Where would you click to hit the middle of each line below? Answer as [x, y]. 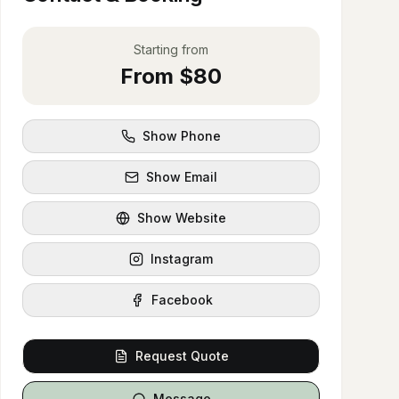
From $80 [171, 76]
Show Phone [182, 136]
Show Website [182, 218]
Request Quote [182, 356]
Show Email [182, 177]
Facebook [182, 300]
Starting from [171, 49]
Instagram [182, 259]
